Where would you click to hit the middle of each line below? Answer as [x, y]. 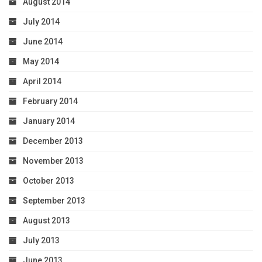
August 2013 [46, 221]
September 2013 [54, 201]
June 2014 [43, 42]
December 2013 [53, 141]
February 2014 [50, 101]
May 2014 [41, 62]
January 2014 [49, 121]
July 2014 [41, 22]
